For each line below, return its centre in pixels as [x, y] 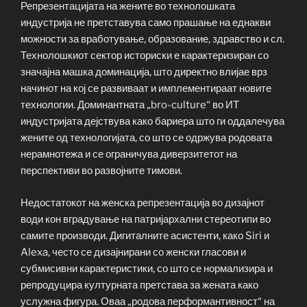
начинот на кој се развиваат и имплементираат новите [146, 89]
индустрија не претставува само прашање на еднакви [146, 23]
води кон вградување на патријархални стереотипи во [146, 219]
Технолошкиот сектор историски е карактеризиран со [145, 56]
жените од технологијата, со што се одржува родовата [146, 138]
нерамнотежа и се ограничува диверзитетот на [129, 155]
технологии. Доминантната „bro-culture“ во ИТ [130, 105]
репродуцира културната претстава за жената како [139, 285]
